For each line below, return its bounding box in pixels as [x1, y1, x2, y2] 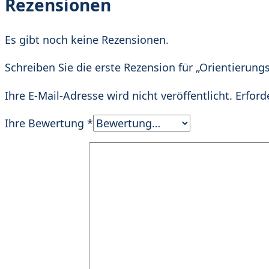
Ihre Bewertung [5, 116, 87, 131]
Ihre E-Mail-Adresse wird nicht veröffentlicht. [5, 88, 232, 103]
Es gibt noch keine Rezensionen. [5, 32, 169, 47]
